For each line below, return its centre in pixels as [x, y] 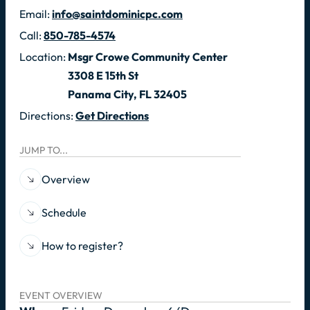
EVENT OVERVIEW [61, 295]
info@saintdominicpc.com [117, 13]
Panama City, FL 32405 [127, 94]
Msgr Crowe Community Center [148, 56]
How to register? [82, 245]
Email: [36, 13]
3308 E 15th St [103, 75]
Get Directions [112, 115]
